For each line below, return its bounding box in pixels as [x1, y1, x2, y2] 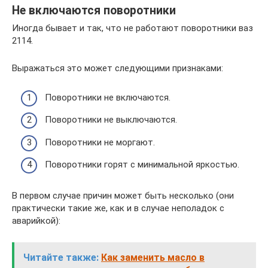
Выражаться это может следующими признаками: [12, 63, 223, 74]
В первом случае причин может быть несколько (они [12, 190, 234, 202]
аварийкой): [12, 215, 60, 227]
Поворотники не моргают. [45, 136, 155, 148]
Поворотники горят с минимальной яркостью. [45, 159, 239, 170]
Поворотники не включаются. [45, 92, 170, 103]
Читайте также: [23, 252, 99, 264]
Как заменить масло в [101, 252, 205, 264]
